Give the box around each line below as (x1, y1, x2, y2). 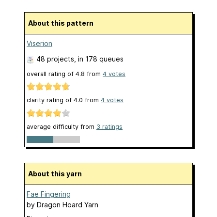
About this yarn (33, 169, 82, 178)
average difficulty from (27, 123, 96, 130)
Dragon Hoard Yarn (37, 200, 98, 209)
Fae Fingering (27, 189, 71, 198)
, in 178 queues (74, 55, 124, 63)
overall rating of (27, 70, 76, 78)
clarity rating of (27, 96, 74, 104)
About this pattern (33, 19, 93, 28)
